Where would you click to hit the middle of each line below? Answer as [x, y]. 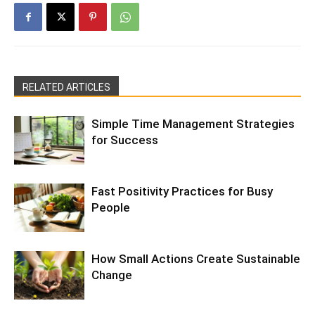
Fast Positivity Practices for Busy [182, 191]
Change [112, 275]
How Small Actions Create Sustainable [196, 259]
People [111, 207]
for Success [125, 140]
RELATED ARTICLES [66, 87]
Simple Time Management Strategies [193, 124]
